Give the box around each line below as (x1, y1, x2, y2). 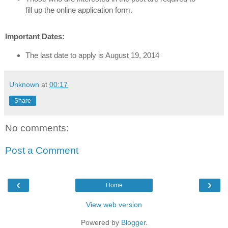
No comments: (5, 123, 69, 134)
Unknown (9, 80, 39, 89)
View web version (86, 201, 142, 209)
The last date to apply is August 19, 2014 (25, 51, 159, 60)
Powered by (80, 218, 121, 227)
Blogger (121, 218, 146, 227)
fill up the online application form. (25, 6, 132, 15)
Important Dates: (5, 32, 65, 41)
